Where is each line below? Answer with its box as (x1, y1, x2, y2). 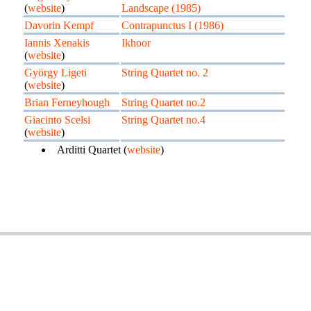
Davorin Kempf (24, 19, 94, 31)
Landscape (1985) (121, 2, 201, 14)
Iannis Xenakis (24, 37, 90, 49)
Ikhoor (121, 37, 151, 49)
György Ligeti (24, 67, 87, 78)
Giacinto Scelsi (24, 114, 90, 126)
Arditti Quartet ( (57, 144, 127, 155)
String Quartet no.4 (121, 114, 205, 126)
